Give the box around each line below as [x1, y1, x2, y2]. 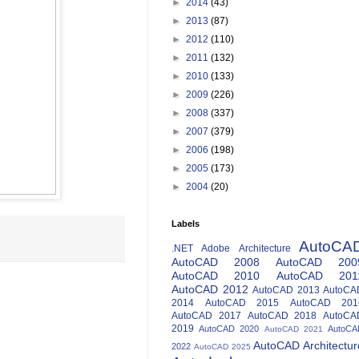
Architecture [238, 243, 291, 255]
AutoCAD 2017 [171, 310, 241, 322]
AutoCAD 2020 [199, 324, 260, 334]
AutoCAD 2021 [264, 325, 323, 334]
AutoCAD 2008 [171, 256, 260, 269]
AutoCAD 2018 [247, 310, 317, 322]
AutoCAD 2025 [193, 342, 251, 352]
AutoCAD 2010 [171, 269, 260, 283]
